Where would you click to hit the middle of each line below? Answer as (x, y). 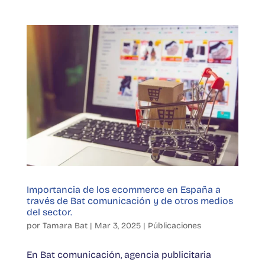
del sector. (49, 212)
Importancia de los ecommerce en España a (123, 189)
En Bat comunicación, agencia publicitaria (119, 254)
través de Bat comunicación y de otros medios (130, 201)
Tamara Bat (65, 225)
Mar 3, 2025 (117, 225)
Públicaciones (174, 225)
